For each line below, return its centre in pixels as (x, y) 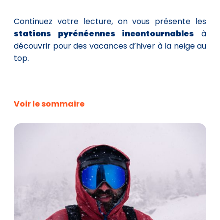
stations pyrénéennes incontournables (104, 34)
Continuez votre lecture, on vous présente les (110, 22)
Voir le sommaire (49, 104)
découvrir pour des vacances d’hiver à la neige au (110, 46)
